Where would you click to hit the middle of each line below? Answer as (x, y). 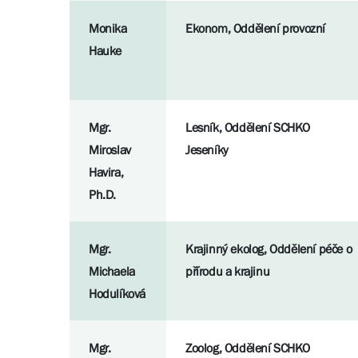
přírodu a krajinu (228, 271)
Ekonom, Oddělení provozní (255, 28)
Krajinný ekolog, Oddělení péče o (269, 249)
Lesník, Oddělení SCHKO (248, 127)
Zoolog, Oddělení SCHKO (248, 348)
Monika (108, 28)
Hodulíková (117, 294)
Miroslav (110, 150)
